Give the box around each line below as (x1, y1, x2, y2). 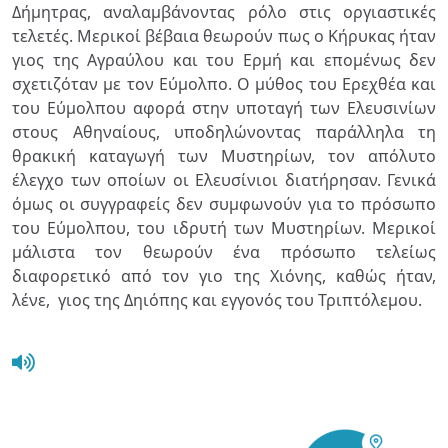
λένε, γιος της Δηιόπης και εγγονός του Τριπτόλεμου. (12, 289, 422, 312)
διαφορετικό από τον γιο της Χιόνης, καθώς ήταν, (12, 265, 436, 288)
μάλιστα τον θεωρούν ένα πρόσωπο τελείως (12, 241, 436, 264)
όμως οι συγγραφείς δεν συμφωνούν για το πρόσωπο (12, 193, 436, 216)
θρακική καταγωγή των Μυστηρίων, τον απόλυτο (12, 145, 436, 168)
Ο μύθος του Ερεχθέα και (237, 73, 436, 96)
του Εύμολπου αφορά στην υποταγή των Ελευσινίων (12, 97, 436, 120)
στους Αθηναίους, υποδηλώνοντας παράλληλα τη (12, 121, 436, 144)
